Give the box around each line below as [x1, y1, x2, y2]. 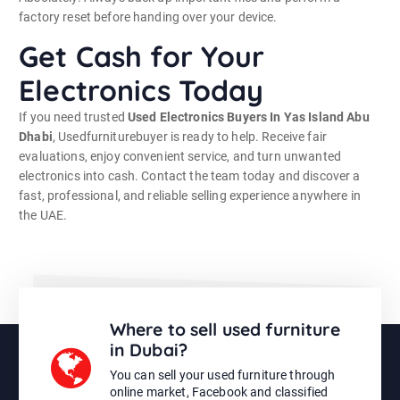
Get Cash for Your [19, 38, 265, 75]
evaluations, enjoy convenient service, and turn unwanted [19, 149, 341, 164]
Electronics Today [19, 72, 264, 109]
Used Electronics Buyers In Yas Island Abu [127, 110, 370, 125]
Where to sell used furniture [109, 318, 340, 340]
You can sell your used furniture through [109, 367, 336, 382]
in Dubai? [109, 338, 187, 361]
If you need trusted [19, 110, 128, 125]
